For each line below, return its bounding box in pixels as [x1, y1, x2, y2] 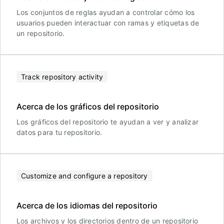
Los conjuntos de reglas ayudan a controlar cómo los [16, 8, 195, 16]
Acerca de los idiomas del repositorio [16, 200, 157, 210]
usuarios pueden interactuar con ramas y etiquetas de [16, 18, 199, 27]
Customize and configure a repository [21, 171, 148, 180]
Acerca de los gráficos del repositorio [16, 101, 159, 111]
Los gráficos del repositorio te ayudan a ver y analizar [16, 117, 199, 126]
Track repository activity [21, 72, 103, 81]
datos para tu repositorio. [16, 128, 102, 136]
